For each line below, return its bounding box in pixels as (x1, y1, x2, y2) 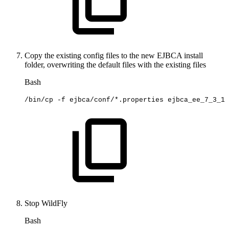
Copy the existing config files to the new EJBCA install (25, 51, 203, 60)
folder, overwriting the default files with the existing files (25, 60, 206, 70)
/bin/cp (25, 96, 53, 104)
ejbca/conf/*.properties (70, 96, 164, 104)
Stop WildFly (25, 199, 67, 208)
